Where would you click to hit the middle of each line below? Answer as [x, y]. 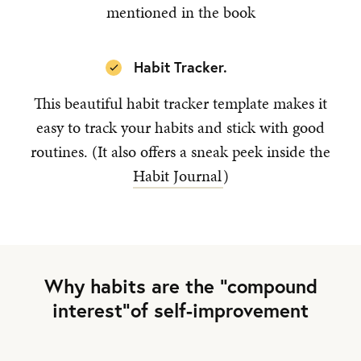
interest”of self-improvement [180, 311]
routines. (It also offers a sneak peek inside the [180, 152]
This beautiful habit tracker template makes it [180, 104]
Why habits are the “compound [180, 286]
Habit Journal [177, 176]
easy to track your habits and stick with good [180, 128]
